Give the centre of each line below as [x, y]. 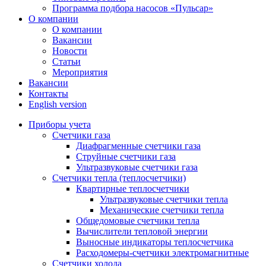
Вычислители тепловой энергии [142, 231]
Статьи [66, 61]
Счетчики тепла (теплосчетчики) [119, 178]
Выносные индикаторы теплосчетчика [155, 242]
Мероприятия [80, 72]
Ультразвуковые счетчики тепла [164, 199]
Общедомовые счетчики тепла [138, 221]
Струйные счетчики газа [126, 156]
